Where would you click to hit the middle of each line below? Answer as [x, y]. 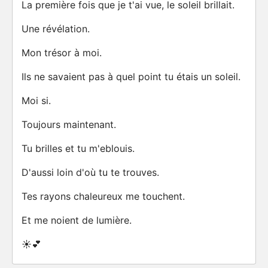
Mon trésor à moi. [62, 53]
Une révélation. [56, 29]
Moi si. [36, 100]
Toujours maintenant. [69, 124]
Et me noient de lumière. [77, 220]
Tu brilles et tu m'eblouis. [78, 148]
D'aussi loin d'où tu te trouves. [90, 172]
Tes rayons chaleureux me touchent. [103, 196]
